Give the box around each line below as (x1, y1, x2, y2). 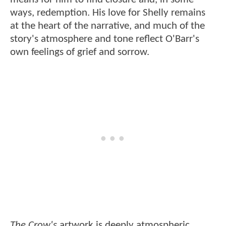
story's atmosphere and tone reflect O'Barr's (10, 33, 199, 44)
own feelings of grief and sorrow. (10, 46, 149, 58)
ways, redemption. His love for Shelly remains (10, 7, 205, 18)
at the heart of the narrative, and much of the (10, 20, 205, 31)
